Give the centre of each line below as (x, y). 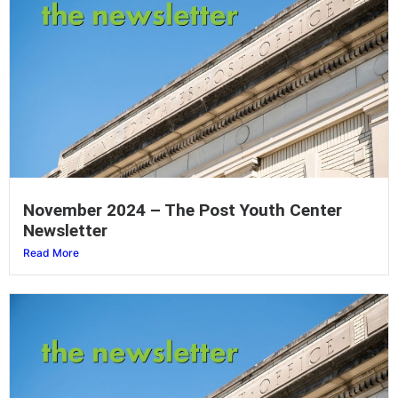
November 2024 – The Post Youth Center (183, 210)
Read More (51, 252)
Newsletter (65, 230)
